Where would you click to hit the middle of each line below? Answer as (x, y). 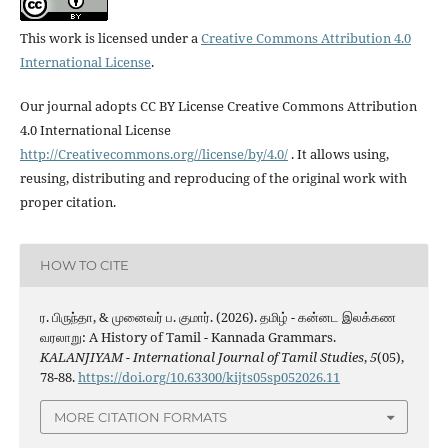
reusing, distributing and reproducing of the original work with (213, 177)
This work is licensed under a (110, 37)
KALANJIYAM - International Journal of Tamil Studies (201, 356)
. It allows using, (338, 153)
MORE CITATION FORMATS (140, 417)
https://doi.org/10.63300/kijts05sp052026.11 (208, 376)
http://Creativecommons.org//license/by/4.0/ (153, 153)
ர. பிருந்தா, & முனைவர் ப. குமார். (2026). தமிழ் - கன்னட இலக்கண (217, 316)
